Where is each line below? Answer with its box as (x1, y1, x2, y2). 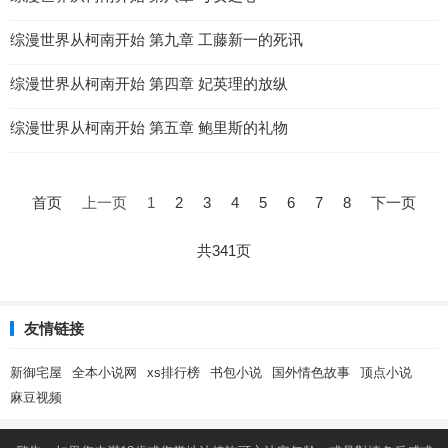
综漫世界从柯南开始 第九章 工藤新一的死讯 (10, 31, 303, 48)
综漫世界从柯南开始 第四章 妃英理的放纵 (10, 75, 288, 92)
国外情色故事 (272, 365, 350, 380)
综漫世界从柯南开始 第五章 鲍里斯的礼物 (10, 119, 288, 136)
